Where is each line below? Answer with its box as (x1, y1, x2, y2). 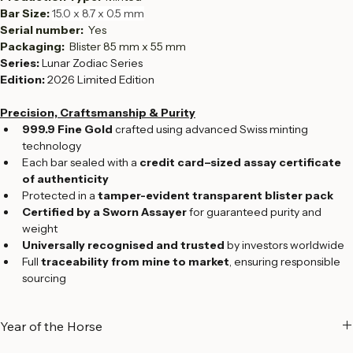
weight (22, 251, 58, 266)
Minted (106, 20, 142, 34)
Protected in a (22, 218, 98, 232)
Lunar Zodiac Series (39, 86, 143, 100)
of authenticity (22, 202, 109, 216)
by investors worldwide (225, 268, 344, 282)
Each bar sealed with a (22, 185, 139, 199)
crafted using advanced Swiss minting (113, 152, 310, 166)
